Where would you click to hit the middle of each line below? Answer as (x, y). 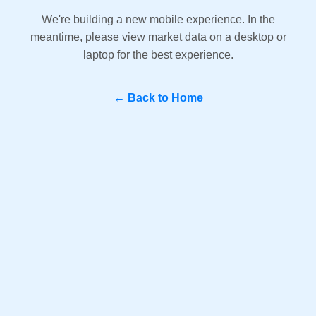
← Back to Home (158, 98)
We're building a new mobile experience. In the (158, 19)
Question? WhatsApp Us (211, 272)
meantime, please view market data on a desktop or (158, 37)
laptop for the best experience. (158, 55)
